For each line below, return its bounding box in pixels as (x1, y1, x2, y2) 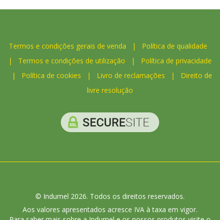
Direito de (181, 70, 212, 80)
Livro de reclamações (97, 70, 165, 80)
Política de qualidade (142, 41, 207, 51)
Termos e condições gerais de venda (9, 41, 126, 51)
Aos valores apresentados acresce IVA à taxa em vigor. (23, 205, 197, 215)
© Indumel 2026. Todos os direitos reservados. (35, 191, 185, 201)
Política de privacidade (141, 55, 212, 65)
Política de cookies (22, 70, 81, 80)
